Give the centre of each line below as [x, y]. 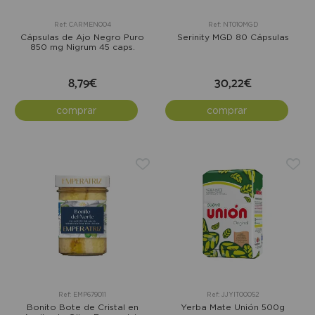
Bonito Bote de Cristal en [82, 307]
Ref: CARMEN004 [82, 24]
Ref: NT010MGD [233, 24]
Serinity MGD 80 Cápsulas [233, 37]
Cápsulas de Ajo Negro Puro [82, 37]
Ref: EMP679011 [82, 294]
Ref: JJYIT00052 [233, 294]
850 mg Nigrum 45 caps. [82, 46]
